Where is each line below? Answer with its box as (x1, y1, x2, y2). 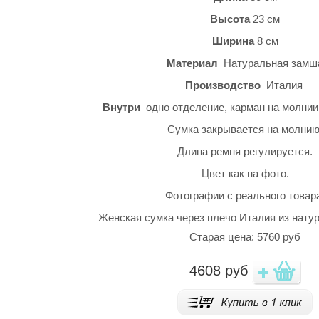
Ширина (211, 35, 254, 48)
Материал (167, 57, 224, 70)
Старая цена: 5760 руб (189, 231, 300, 244)
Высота (210, 13, 250, 26)
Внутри (103, 101, 143, 114)
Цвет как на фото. (201, 167, 289, 180)
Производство (184, 79, 261, 92)
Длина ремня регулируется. (177, 145, 313, 158)
